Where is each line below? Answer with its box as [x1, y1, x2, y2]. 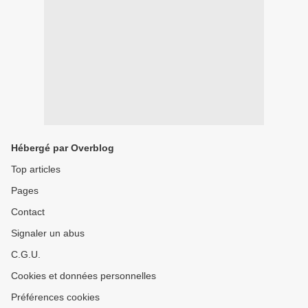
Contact [11, 206, 45, 217]
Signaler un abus [11, 228, 85, 239]
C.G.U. [11, 249, 41, 260]
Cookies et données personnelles [11, 270, 156, 281]
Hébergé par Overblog [11, 142, 114, 153]
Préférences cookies [11, 291, 100, 302]
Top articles [11, 164, 60, 175]
